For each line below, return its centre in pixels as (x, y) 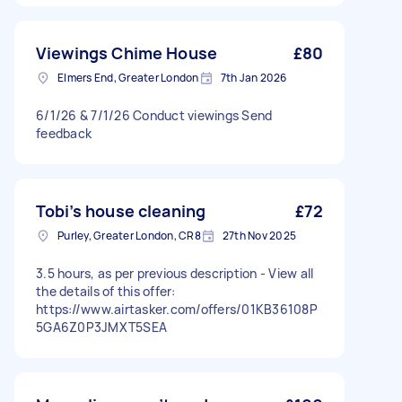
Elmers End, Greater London (128, 78)
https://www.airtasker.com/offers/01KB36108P (177, 309)
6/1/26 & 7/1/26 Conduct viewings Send (154, 115)
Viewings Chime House (127, 53)
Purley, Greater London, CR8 (129, 236)
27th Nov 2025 (259, 236)
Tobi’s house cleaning (121, 211)
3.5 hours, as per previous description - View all (175, 273)
